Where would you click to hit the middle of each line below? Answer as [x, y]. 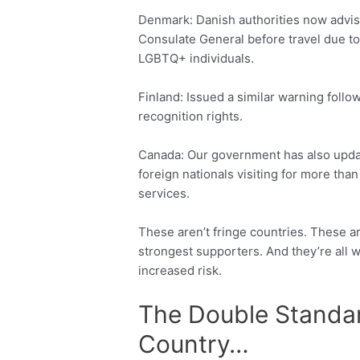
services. [164, 194]
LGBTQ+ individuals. [196, 59]
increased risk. [180, 271]
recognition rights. [191, 117]
